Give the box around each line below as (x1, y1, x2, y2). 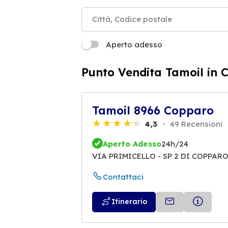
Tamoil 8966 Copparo (92, 103, 214, 118)
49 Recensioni (168, 119, 222, 129)
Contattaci (103, 172, 144, 182)
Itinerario (111, 197, 147, 207)
